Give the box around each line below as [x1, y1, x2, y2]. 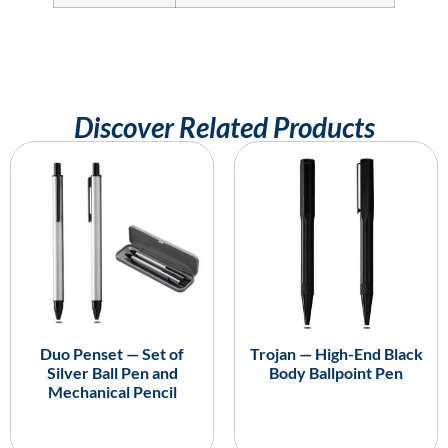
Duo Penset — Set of [40, 343, 184, 363]
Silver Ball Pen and [46, 362, 178, 382]
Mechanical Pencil [47, 381, 177, 401]
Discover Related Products [73, 109, 375, 144]
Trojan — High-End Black [249, 343, 423, 363]
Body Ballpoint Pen [269, 362, 403, 382]
